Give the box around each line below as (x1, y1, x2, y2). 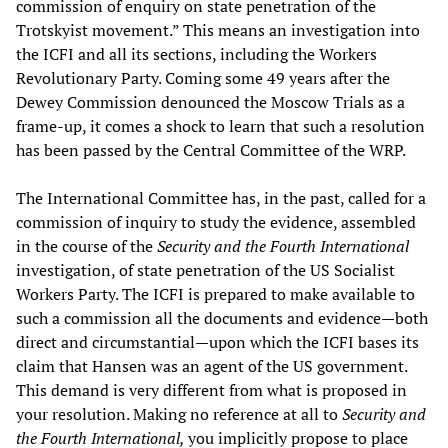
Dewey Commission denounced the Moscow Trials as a (16, 90, 405, 113)
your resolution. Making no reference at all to (16, 402, 342, 425)
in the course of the (16, 234, 157, 257)
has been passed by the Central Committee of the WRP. (16, 138, 406, 161)
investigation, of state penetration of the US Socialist (16, 258, 395, 281)
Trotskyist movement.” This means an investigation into (16, 18, 420, 41)
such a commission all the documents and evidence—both (16, 306, 428, 329)
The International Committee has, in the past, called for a (16, 186, 426, 209)
